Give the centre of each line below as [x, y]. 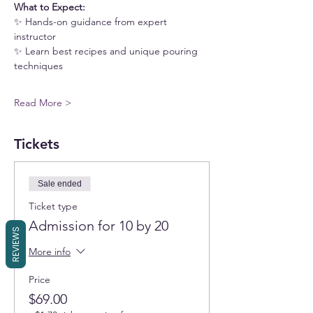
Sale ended [60, 184]
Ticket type [53, 206]
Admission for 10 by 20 [99, 226]
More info [50, 252]
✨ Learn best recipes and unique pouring [107, 51]
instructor [35, 36]
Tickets [37, 144]
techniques [38, 66]
